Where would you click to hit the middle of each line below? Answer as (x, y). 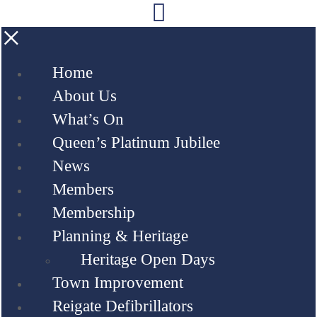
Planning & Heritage (120, 236)
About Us (85, 96)
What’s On (88, 119)
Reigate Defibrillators (123, 306)
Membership (94, 212)
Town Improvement (118, 282)
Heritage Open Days (148, 259)
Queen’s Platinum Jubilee (136, 142)
